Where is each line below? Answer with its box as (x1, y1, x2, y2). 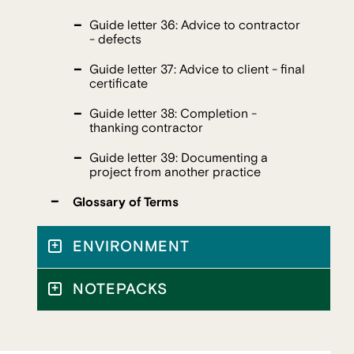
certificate (89, 75, 148, 92)
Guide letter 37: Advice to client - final (89, 61, 305, 77)
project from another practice (89, 164, 261, 180)
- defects (89, 31, 141, 47)
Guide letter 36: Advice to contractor (89, 17, 300, 33)
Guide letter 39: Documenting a (89, 149, 268, 166)
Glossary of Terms (73, 194, 179, 210)
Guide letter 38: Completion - (89, 105, 257, 122)
